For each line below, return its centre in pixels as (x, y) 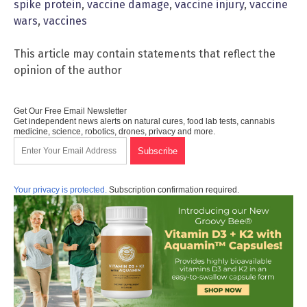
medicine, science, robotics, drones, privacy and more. (114, 132)
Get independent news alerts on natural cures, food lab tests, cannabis (144, 122)
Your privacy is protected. (60, 190)
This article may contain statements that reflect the (145, 54)
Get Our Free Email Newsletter (70, 111)
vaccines (65, 21)
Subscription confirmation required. (173, 190)
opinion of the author (68, 71)
